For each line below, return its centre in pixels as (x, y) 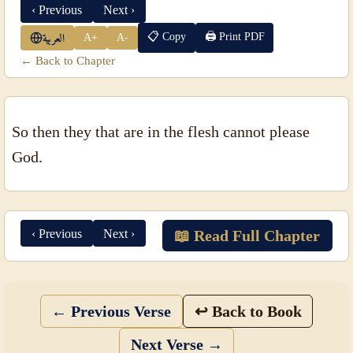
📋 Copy (166, 36)
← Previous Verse (111, 312)
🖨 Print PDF (234, 36)
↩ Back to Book (248, 312)
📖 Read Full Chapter (247, 236)
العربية (54, 37)
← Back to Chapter (68, 60)
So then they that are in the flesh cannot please (160, 131)
